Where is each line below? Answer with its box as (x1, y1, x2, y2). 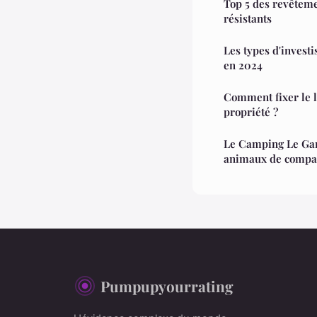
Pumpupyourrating (100, 275, 234, 296)
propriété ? (224, 104, 278, 119)
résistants (224, 11, 272, 25)
